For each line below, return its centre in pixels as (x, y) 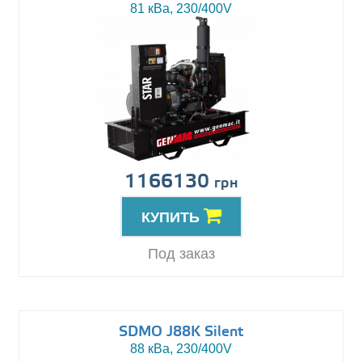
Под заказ (181, 254)
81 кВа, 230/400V (181, 9)
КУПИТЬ (172, 218)
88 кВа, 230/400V (181, 349)
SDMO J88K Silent (181, 333)
